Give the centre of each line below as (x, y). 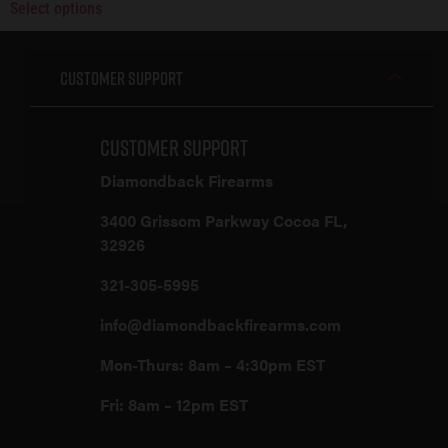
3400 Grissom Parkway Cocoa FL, (223, 220)
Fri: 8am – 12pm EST (174, 404)
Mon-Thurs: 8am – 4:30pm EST (212, 364)
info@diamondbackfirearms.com (220, 324)
